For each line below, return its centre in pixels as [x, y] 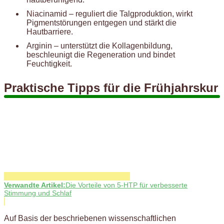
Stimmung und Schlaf [38, 193]
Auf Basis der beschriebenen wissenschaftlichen [90, 218]
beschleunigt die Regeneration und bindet [101, 54]
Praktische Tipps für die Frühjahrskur [111, 87]
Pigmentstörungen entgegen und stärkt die [101, 22]
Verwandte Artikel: [35, 185]
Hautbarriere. [50, 31]
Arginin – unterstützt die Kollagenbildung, [99, 45]
